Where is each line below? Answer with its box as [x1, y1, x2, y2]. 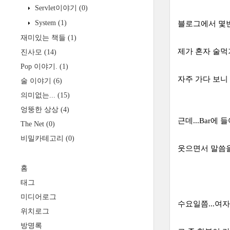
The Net [21, 120, 46, 128]
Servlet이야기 [33, 4, 79, 12]
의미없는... [21, 91, 57, 99]
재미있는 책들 [21, 34, 68, 42]
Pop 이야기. [21, 63, 60, 70]
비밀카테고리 [21, 135, 66, 142]
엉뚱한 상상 [21, 106, 61, 113]
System [33, 19, 58, 27]
